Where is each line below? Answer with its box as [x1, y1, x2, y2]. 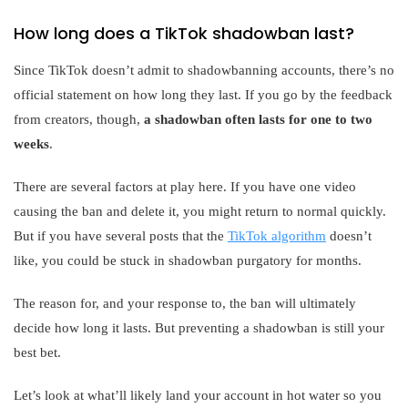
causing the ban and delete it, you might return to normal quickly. [14, 203, 386, 219]
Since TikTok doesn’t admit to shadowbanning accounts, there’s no [14, 62, 394, 77]
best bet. [14, 344, 61, 360]
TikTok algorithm [228, 228, 326, 243]
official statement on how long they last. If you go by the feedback [14, 87, 393, 102]
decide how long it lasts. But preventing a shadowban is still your [14, 320, 384, 335]
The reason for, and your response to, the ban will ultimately [14, 295, 356, 311]
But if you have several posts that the [14, 228, 228, 243]
